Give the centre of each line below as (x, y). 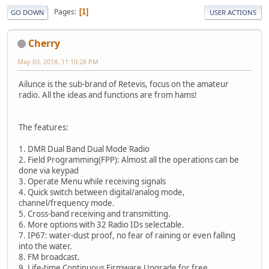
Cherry (44, 43)
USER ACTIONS (233, 12)
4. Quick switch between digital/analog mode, (102, 192)
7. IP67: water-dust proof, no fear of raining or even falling (127, 235)
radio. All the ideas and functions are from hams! (108, 95)
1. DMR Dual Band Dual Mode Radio (84, 149)
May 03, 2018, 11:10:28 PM (58, 61)
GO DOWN (28, 12)
